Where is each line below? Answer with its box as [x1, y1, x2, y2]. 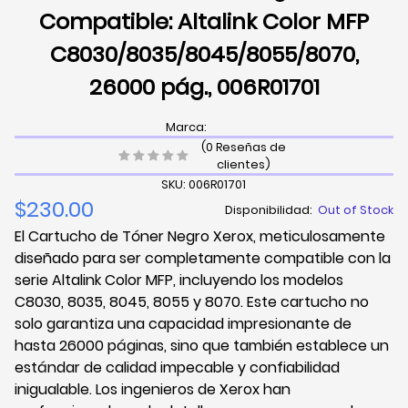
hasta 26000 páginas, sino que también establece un [15, 335, 389, 357]
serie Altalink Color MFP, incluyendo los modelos [15, 270, 343, 291]
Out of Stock [318, 201, 393, 218]
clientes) [216, 157, 270, 173]
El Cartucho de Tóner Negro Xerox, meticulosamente [15, 226, 385, 248]
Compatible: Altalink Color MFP [39, 6, 369, 36]
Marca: [166, 119, 208, 135]
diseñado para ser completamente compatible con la [15, 248, 391, 270]
